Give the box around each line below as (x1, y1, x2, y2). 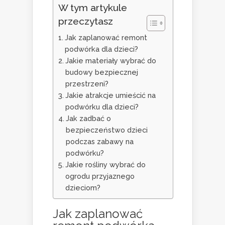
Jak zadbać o (65, 114, 111, 123)
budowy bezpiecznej (65, 67, 138, 76)
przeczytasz (58, 15, 113, 27)
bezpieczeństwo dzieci (65, 125, 148, 134)
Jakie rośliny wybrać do (65, 160, 146, 169)
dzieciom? (65, 183, 100, 192)
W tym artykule (58, 2, 127, 13)
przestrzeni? (65, 79, 108, 88)
